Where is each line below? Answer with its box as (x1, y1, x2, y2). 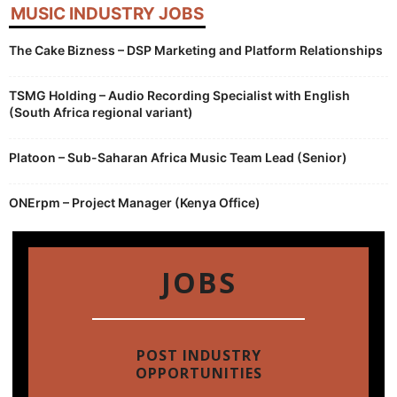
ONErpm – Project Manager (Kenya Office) (9, 195, 261, 210)
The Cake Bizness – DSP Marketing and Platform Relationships (9, 43, 383, 58)
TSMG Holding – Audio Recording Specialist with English (9, 88, 350, 103)
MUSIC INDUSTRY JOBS (11, 4, 204, 24)
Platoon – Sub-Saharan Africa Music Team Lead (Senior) (9, 150, 347, 165)
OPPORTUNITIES (135, 363, 262, 383)
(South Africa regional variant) (9, 105, 193, 120)
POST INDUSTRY (136, 346, 261, 365)
